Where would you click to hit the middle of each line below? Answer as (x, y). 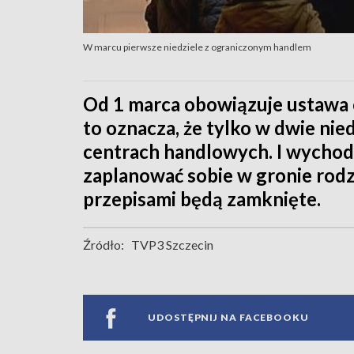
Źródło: (104, 244)
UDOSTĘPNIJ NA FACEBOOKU (228, 318)
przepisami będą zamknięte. (202, 198)
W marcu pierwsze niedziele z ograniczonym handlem (197, 47)
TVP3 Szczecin (172, 244)
